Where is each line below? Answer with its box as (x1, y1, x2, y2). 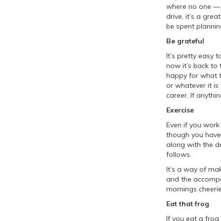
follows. (166, 150, 191, 159)
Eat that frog (166, 199, 209, 208)
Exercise (166, 106, 194, 114)
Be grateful (166, 37, 204, 45)
